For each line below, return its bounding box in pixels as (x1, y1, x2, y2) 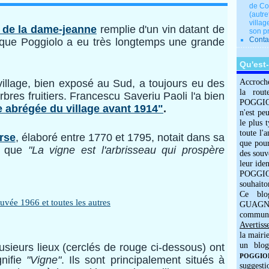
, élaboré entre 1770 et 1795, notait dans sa (15, 131, 225, 144)
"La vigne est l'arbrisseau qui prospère (28, 144, 225, 156)
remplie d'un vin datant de (96, 23, 225, 35)
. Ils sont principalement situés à (61, 254, 225, 266)
